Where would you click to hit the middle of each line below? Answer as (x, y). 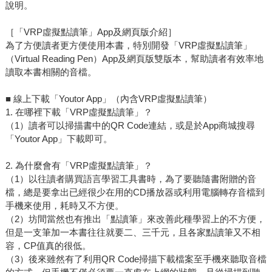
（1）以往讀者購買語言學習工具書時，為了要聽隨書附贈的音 (131, 179)
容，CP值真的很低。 (48, 246)
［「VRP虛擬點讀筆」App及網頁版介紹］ (91, 32)
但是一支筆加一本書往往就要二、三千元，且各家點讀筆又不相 (133, 233)
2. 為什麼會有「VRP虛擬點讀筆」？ (79, 166)
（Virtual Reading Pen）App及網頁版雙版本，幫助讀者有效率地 (134, 59)
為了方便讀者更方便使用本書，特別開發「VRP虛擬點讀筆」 (128, 46)
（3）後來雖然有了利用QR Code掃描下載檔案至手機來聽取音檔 (136, 259)
